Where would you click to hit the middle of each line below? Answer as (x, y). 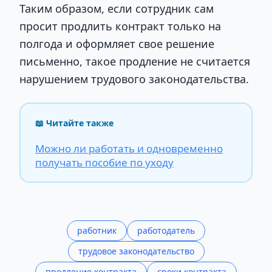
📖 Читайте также (74, 123)
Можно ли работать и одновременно (129, 148)
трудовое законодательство (136, 251)
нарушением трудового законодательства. (136, 79)
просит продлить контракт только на (120, 26)
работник (97, 230)
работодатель (166, 230)
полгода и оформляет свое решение (117, 43)
